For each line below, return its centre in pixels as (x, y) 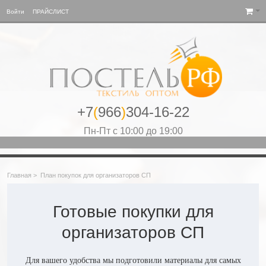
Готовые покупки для (133, 211)
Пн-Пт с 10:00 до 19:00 (133, 131)
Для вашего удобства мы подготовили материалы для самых (133, 260)
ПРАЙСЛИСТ (51, 12)
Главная (19, 175)
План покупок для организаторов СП (96, 175)
